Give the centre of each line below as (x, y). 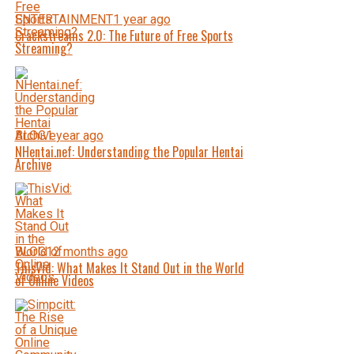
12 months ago (87, 252)
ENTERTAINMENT (64, 19)
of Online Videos (54, 281)
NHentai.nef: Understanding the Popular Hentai (129, 152)
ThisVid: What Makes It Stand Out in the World (129, 268)
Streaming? (43, 48)
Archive (33, 164)
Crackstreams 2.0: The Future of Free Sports (124, 36)
